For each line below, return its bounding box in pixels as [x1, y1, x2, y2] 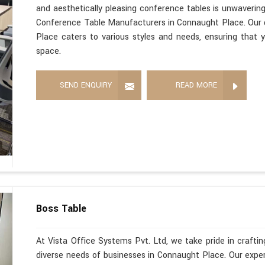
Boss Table [36, 201, 87, 215]
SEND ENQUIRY [60, 79, 112, 91]
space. [36, 44, 62, 57]
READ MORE [176, 79, 218, 91]
